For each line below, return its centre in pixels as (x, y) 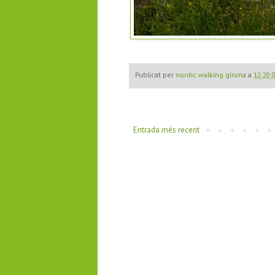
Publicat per (155, 75)
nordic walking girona (211, 75)
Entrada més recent (166, 130)
